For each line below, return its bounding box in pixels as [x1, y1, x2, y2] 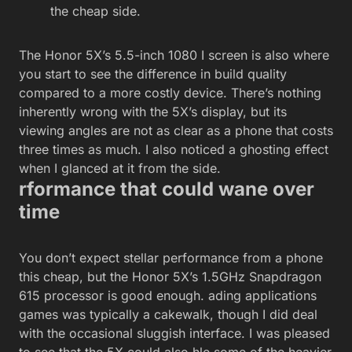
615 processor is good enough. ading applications [19, 288, 317, 303]
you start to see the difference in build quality [19, 66, 287, 82]
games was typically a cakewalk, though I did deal [19, 306, 317, 322]
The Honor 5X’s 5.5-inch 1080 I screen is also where [19, 47, 329, 63]
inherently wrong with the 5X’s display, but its [19, 104, 287, 119]
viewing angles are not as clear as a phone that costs [19, 123, 333, 138]
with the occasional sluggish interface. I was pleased [19, 325, 330, 341]
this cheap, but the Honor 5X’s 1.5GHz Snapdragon [19, 269, 321, 284]
